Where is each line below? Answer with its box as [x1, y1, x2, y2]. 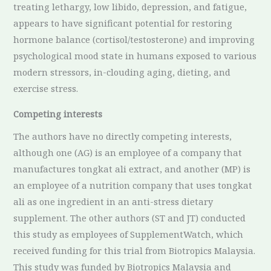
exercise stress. [13, 82, 79, 95]
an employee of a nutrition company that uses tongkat [13, 178, 253, 191]
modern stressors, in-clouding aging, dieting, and [13, 66, 231, 79]
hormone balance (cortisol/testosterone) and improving [13, 33, 255, 46]
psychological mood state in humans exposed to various [13, 50, 257, 62]
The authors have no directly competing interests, [13, 129, 232, 142]
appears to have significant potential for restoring [13, 17, 233, 30]
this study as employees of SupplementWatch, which [13, 227, 244, 240]
